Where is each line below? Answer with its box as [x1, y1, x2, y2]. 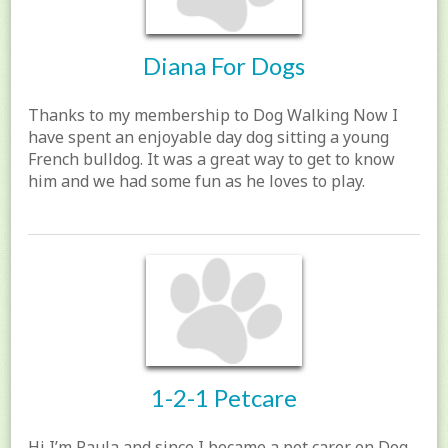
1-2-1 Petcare [151, 383, 297, 413]
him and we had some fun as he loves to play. [28, 169, 366, 192]
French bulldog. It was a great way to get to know [28, 147, 396, 170]
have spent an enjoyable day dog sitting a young [28, 125, 390, 148]
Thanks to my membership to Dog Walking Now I [28, 103, 399, 126]
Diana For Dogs [143, 50, 305, 80]
